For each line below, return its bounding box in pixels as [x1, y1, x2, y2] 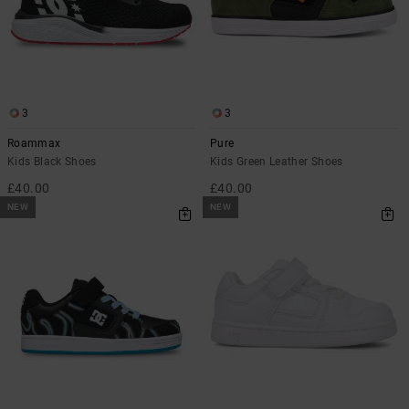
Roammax [7, 136, 61, 150]
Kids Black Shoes [7, 154, 97, 168]
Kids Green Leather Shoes [210, 154, 343, 168]
